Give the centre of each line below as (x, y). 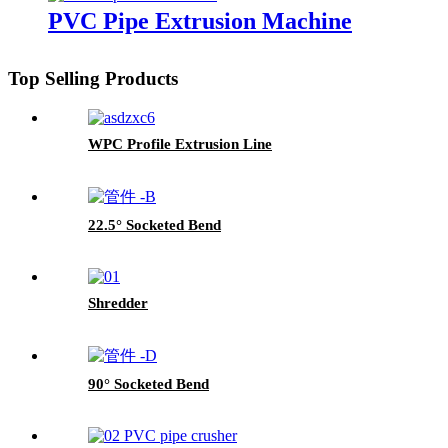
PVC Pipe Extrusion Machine (200, 21)
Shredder (118, 303)
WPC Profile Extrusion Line (180, 144)
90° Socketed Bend (148, 384)
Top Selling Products (93, 79)
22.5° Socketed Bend (154, 225)
